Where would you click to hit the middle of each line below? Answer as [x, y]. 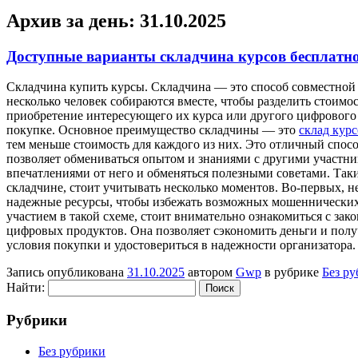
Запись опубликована [67, 272]
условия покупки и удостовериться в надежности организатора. [181, 245]
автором [210, 272]
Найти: [26, 288]
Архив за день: [73, 20]
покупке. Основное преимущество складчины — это [153, 130]
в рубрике [292, 272]
